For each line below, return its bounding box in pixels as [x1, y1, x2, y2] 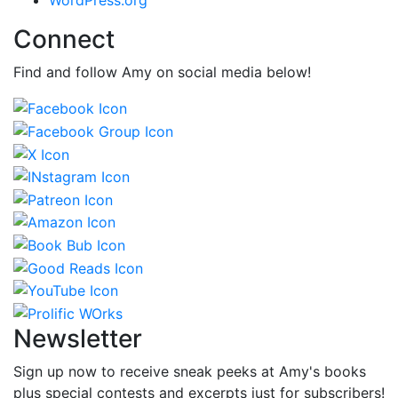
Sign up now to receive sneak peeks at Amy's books [13, 362, 366, 381]
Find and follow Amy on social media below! [13, 62, 311, 81]
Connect [13, 23, 115, 54]
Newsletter [13, 323, 142, 354]
